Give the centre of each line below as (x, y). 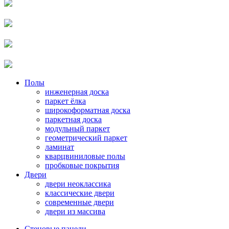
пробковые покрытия (82, 165)
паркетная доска (73, 119)
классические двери (80, 193)
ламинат (60, 147)
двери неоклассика (78, 184)
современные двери (79, 202)
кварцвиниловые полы (85, 156)
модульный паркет (77, 128)
